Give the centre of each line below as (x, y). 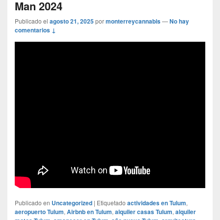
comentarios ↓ (35, 30)
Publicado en (32, 202)
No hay (179, 21)
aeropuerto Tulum (39, 211)
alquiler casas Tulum (144, 211)
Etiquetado (111, 202)
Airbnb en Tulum (89, 211)
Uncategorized (72, 203)
